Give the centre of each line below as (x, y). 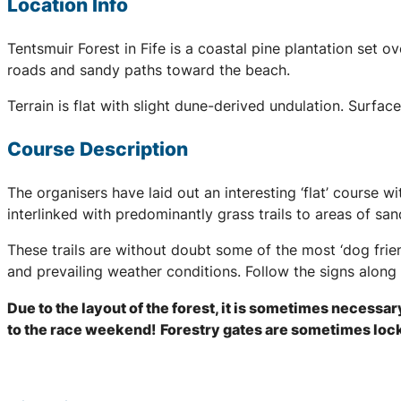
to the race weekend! (81, 329)
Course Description (98, 149)
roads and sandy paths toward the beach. (149, 69)
